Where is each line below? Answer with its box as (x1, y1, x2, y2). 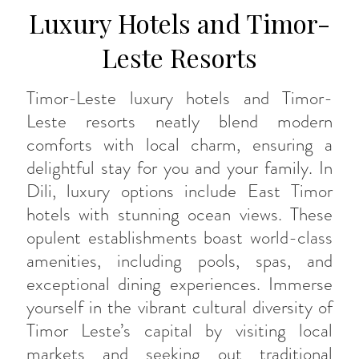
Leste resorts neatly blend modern (26, 107, 333, 135)
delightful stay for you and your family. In (26, 154, 333, 181)
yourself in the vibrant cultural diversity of (26, 293, 333, 321)
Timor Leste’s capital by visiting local (26, 317, 333, 344)
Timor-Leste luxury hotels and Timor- (26, 84, 333, 111)
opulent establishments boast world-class (26, 224, 333, 251)
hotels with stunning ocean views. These (26, 200, 333, 228)
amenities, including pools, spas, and (26, 247, 333, 274)
